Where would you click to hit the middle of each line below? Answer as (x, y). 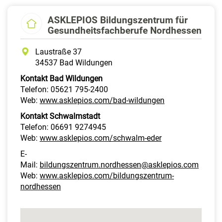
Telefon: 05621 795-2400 (64, 89)
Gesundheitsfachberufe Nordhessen (125, 30)
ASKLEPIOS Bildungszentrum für (118, 20)
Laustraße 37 (58, 52)
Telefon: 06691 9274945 (63, 127)
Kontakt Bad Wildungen (61, 78)
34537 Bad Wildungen (74, 62)
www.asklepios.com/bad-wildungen (102, 100)
